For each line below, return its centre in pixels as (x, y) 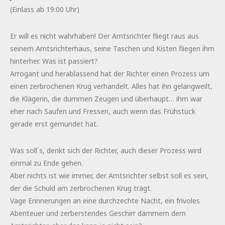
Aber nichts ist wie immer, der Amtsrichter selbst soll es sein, (109, 175)
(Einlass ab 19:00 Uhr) (45, 9)
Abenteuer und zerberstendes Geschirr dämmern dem (98, 213)
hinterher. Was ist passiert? (54, 61)
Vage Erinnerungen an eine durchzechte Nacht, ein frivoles (105, 200)
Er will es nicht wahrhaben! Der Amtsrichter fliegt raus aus (104, 36)
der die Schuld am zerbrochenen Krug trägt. (81, 188)
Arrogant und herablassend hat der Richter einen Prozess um (110, 73)
